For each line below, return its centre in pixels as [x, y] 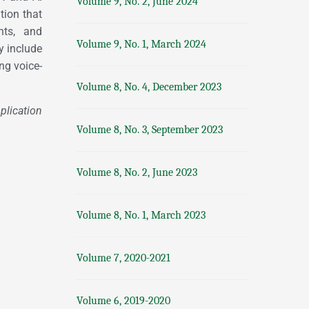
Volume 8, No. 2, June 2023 [137, 172]
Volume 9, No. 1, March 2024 [141, 44]
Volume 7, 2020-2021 [123, 258]
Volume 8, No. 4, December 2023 [149, 87]
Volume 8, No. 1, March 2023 [141, 215]
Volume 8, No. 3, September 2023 [150, 130]
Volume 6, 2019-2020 [123, 301]
